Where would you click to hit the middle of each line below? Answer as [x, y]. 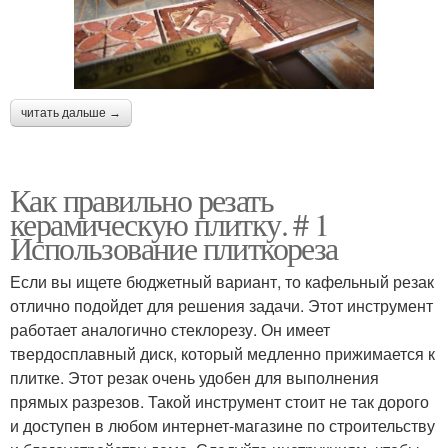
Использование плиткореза [174, 247]
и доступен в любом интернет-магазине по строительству [222, 425]
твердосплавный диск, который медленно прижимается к [222, 353]
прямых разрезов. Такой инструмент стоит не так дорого [219, 401]
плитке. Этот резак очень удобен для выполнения [194, 377]
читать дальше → [71, 112]
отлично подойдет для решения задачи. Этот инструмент [221, 305]
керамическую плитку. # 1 [169, 223]
